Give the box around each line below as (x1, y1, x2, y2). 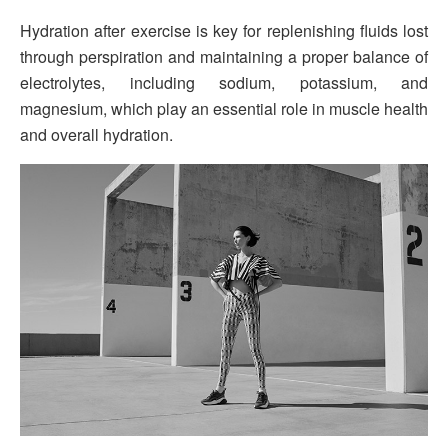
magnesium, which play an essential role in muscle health (20, 96, 428, 120)
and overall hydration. (20, 122, 173, 146)
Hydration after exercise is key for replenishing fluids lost (20, 18, 428, 42)
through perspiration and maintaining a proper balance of (20, 44, 428, 68)
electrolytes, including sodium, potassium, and (20, 70, 428, 94)
